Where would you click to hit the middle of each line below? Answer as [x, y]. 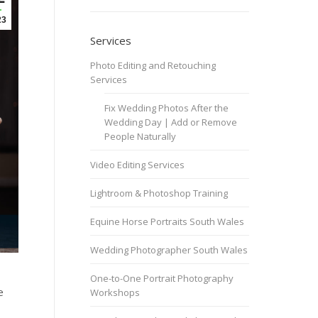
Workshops [115, 292]
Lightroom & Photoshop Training [159, 193]
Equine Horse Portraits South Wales [167, 221]
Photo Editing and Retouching [153, 65]
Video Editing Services [137, 165]
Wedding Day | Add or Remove [171, 122]
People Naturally [140, 136]
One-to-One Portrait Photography [162, 278]
